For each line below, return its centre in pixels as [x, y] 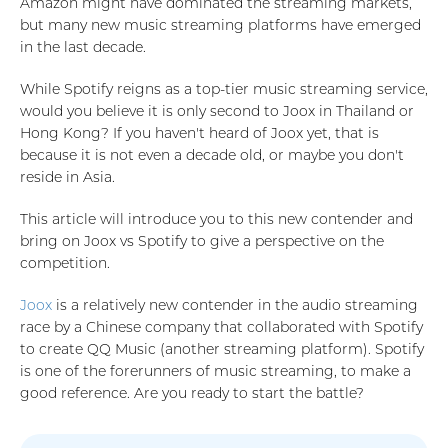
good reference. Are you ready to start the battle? [192, 393]
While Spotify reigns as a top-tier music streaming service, [224, 89]
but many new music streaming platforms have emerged [220, 25]
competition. [65, 263]
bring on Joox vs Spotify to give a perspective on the [202, 241]
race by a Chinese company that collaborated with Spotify [221, 327]
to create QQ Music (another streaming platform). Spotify [222, 349]
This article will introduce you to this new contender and [216, 219]
